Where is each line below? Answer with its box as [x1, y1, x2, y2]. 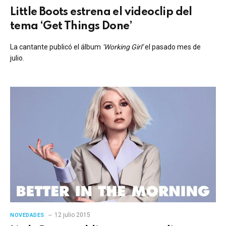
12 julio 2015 [54, 211, 90, 218]
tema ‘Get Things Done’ [10, 20, 133, 32]
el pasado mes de [143, 42, 201, 51]
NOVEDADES [10, 212, 44, 218]
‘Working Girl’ [102, 42, 143, 51]
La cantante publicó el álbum [10, 42, 102, 51]
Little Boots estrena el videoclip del [10, 6, 192, 18]
